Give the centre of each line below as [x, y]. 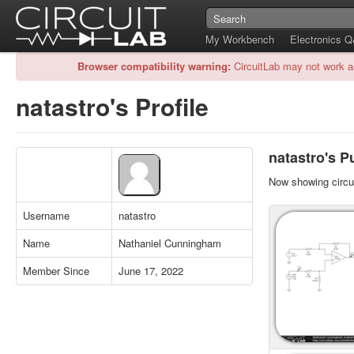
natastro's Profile [112, 106]
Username [46, 215]
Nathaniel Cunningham [170, 243]
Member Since [56, 271]
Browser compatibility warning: [154, 66]
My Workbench [240, 39]
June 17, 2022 [151, 271]
